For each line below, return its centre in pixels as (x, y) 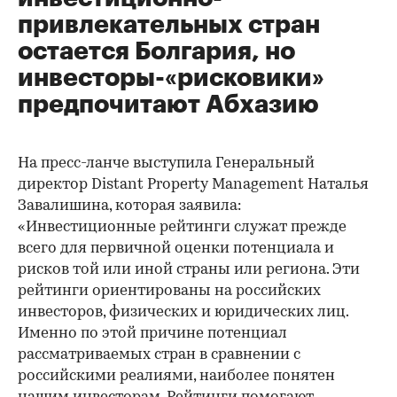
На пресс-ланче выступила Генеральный (166, 163)
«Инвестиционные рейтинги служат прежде (182, 227)
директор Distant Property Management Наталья (193, 185)
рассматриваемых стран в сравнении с (159, 355)
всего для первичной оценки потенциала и (176, 249)
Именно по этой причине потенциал (152, 334)
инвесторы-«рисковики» (171, 78)
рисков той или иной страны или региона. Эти (189, 270)
